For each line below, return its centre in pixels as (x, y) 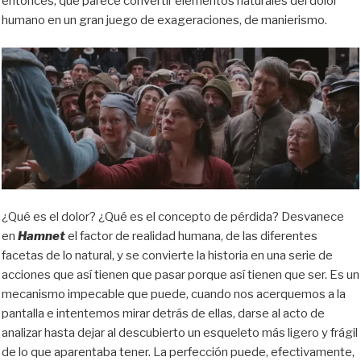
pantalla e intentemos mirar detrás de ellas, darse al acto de (163, 314)
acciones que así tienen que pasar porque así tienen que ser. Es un (180, 275)
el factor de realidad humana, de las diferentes (193, 237)
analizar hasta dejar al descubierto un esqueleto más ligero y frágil (180, 333)
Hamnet (43, 237)
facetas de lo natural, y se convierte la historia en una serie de (167, 256)
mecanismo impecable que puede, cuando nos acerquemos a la (174, 295)
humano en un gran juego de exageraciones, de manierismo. (164, 20)
